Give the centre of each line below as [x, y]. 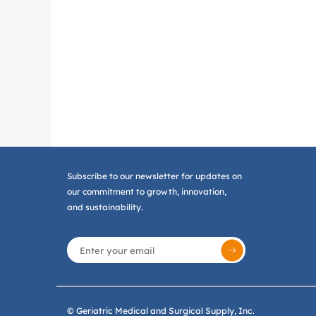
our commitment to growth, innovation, [147, 192]
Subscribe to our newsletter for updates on [154, 176]
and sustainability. [105, 207]
